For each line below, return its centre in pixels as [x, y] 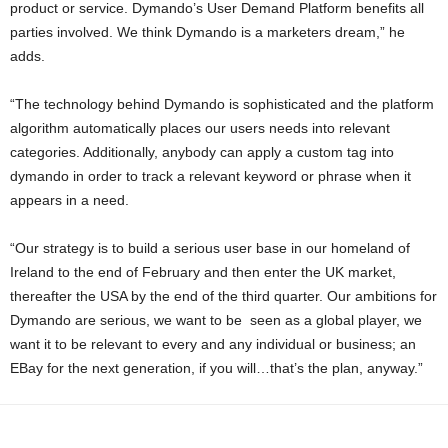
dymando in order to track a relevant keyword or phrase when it [210, 176]
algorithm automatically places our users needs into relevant [200, 128]
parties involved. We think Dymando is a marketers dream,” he [207, 32]
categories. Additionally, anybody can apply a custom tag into [202, 152]
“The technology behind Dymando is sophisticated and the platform [222, 104]
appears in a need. [69, 200]
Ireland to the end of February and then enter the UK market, [203, 272]
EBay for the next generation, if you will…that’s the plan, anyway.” [216, 368]
